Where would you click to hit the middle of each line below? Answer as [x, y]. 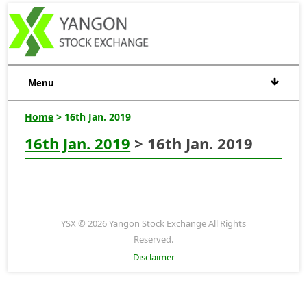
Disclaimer [153, 257]
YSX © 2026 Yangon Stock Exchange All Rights [153, 223]
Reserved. [153, 239]
